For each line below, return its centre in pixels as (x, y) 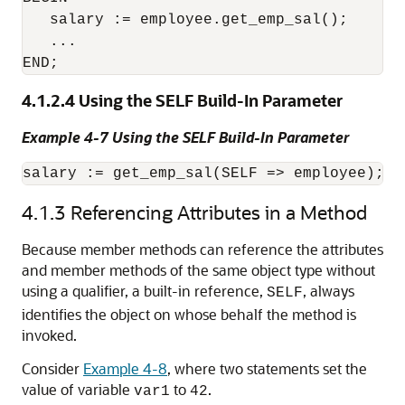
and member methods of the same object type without (198, 270)
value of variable (78, 389)
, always (329, 291)
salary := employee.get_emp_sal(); (185, 20)
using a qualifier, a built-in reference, (144, 291)
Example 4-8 (125, 368)
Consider (52, 368)
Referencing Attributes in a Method (219, 212)
